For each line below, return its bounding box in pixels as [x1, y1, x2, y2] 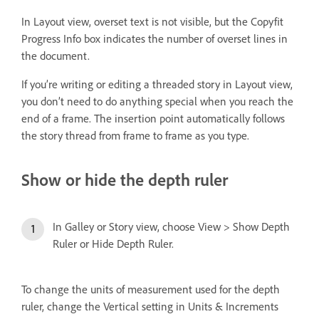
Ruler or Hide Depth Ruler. [53, 236, 174, 251]
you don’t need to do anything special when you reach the [21, 94, 293, 109]
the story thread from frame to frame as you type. [21, 128, 249, 143]
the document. [21, 48, 90, 63]
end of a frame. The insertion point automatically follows [21, 111, 285, 126]
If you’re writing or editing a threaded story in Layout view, [21, 77, 293, 92]
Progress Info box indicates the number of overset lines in [21, 31, 288, 46]
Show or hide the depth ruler [21, 169, 228, 191]
